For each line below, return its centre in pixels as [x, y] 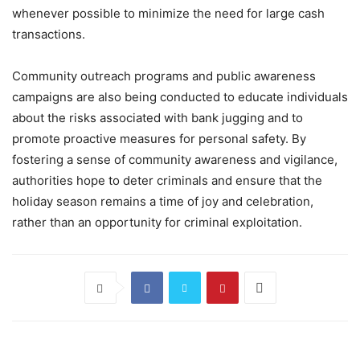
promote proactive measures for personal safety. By [159, 139]
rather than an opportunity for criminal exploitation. [157, 223]
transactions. [49, 35]
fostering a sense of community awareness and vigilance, [175, 160]
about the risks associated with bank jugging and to [157, 118]
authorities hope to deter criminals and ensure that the [167, 181]
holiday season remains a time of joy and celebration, [163, 202]
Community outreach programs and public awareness [164, 76]
